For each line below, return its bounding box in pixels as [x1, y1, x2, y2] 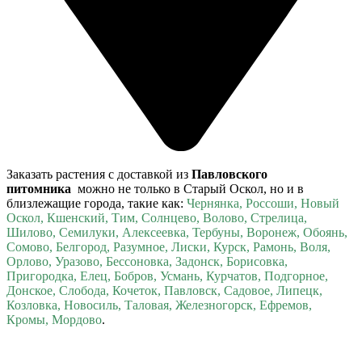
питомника [6, 181, 74, 196]
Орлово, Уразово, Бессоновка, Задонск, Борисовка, [6, 254, 288, 268]
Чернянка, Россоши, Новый [187, 196, 339, 210]
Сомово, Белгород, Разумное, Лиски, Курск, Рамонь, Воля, [6, 239, 330, 254]
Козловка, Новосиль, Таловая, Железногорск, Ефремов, [6, 297, 312, 312]
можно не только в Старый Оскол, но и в [74, 181, 304, 196]
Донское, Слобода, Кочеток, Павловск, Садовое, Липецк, [6, 283, 322, 297]
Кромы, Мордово [6, 312, 102, 326]
